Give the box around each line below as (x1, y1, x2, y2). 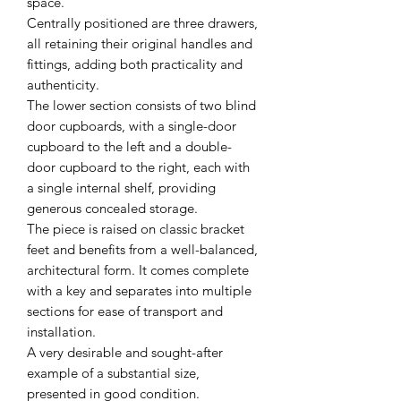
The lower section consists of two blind (27, 97, 256, 115)
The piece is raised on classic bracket (27, 220, 244, 238)
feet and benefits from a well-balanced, (27, 241, 258, 259)
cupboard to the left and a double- (27, 138, 232, 156)
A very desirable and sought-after (27, 344, 223, 362)
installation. (27, 323, 96, 341)
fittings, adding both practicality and (27, 55, 243, 73)
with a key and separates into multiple (27, 282, 252, 300)
